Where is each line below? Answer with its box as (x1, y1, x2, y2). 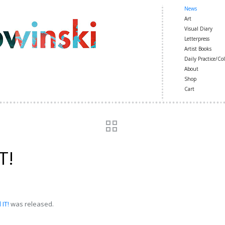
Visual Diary (184, 25, 212, 32)
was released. (9, 199, 54, 208)
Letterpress (184, 35, 209, 42)
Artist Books (184, 45, 211, 52)
